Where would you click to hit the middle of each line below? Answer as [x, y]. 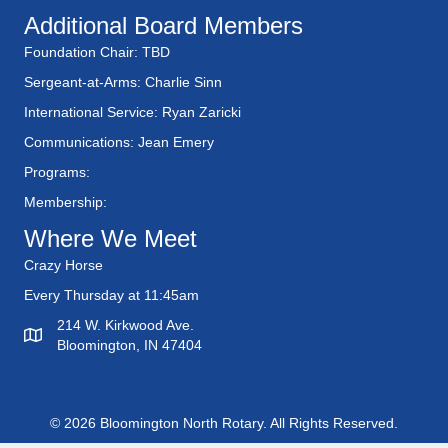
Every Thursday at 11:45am [111, 295]
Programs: [57, 172]
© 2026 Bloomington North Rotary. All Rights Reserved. [224, 423]
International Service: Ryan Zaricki [132, 112]
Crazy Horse [63, 265]
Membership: [65, 202]
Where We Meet [110, 239]
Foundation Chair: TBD [97, 52]
